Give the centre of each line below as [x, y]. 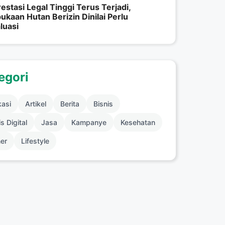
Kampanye [89, 122]
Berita [70, 103]
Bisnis [103, 103]
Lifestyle [35, 141]
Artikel [36, 103]
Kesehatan [138, 122]
